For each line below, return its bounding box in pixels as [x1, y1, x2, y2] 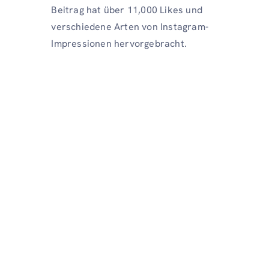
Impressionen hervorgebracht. [51, 37, 187, 50]
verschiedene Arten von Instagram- [51, 20, 208, 33]
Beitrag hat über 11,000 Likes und [51, 4, 202, 16]
